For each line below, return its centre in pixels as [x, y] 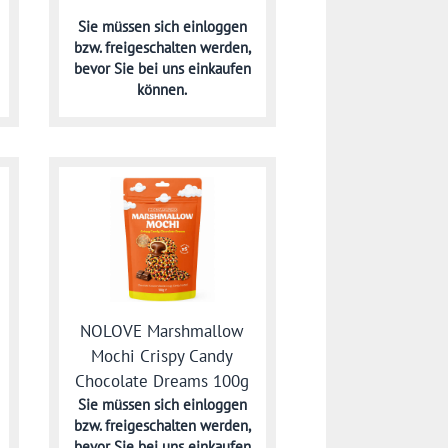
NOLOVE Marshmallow [162, 330]
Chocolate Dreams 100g [162, 380]
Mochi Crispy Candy [162, 355]
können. [162, 89]
